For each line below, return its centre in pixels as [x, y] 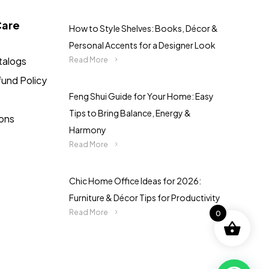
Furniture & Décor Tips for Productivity [144, 197]
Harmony [87, 129]
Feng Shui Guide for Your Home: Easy [141, 96]
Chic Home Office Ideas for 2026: [135, 180]
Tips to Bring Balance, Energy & [130, 113]
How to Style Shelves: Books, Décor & [143, 28]
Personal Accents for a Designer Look [142, 45]
